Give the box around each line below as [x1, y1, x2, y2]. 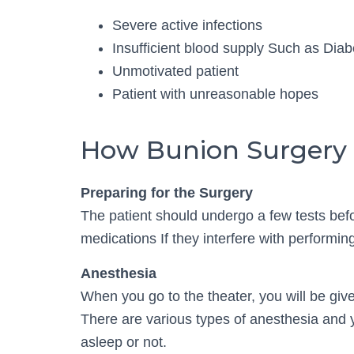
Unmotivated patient [112, 63, 239, 79]
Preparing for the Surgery [81, 185, 253, 201]
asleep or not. [81, 334, 167, 350]
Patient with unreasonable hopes [112, 86, 318, 102]
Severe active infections [112, 17, 262, 33]
